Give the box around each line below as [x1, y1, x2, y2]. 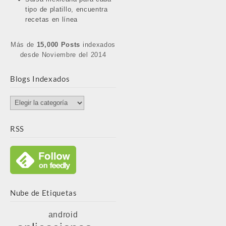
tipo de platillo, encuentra [25, 6, 108, 13]
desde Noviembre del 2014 [20, 51, 106, 59]
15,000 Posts [36, 41, 81, 48]
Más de [10, 41, 37, 48]
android [48, 210, 78, 219]
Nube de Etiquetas [10, 188, 77, 197]
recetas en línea [25, 16, 78, 23]
